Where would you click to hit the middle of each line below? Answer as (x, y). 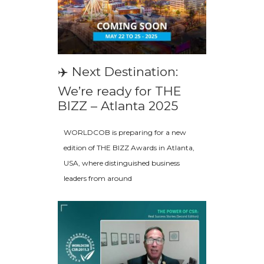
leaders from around (98, 179)
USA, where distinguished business (122, 163)
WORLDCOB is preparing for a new (125, 133)
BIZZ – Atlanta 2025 (118, 106)
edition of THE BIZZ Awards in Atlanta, (129, 148)
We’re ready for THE (120, 91)
